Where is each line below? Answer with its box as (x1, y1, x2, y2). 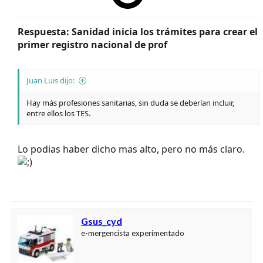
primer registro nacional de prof (18, 38, 167, 51)
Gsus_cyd (81, 215, 122, 227)
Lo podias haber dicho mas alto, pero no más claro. (18, 142, 245, 156)
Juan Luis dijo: (26, 75, 75, 86)
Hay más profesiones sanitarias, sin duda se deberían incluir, (26, 97, 234, 108)
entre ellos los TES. (26, 107, 90, 119)
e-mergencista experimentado (81, 228, 184, 238)
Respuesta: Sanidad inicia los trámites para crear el (18, 25, 258, 38)
